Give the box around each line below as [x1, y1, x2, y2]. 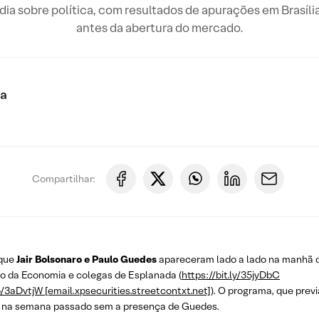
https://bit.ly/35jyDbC [182, 268, 280, 281]
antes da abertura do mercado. [75, 20, 244, 36]
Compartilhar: [31, 172, 95, 185]
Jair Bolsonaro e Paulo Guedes [16, 253, 157, 266]
